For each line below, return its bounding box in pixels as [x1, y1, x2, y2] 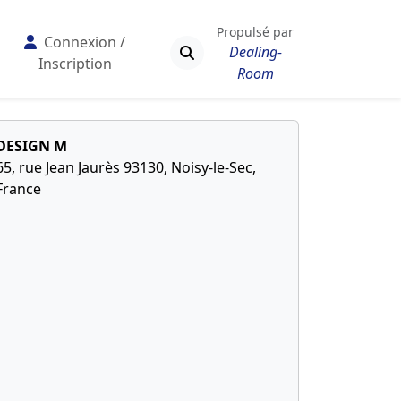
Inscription [38, 54, 112, 73]
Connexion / [40, 32, 126, 52]
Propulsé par [217, 22, 294, 40]
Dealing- [228, 41, 282, 62]
